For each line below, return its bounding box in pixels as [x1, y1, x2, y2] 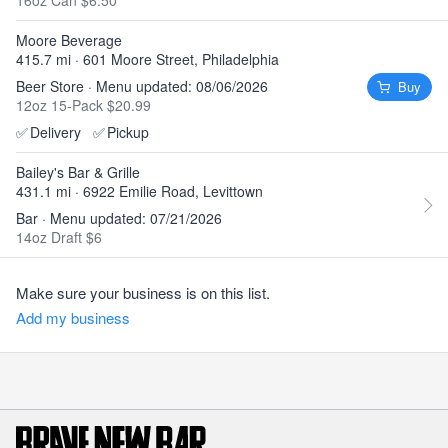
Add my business [16, 307, 130, 328]
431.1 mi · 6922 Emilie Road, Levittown [16, 181, 263, 201]
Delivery [30, 122, 81, 142]
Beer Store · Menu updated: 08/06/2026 [16, 76, 268, 96]
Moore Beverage [16, 30, 122, 50]
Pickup [107, 122, 149, 142]
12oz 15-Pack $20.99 [16, 95, 151, 115]
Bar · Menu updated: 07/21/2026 [16, 208, 222, 228]
